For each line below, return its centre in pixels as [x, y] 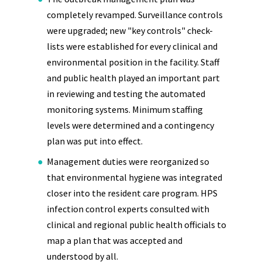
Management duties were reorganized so [128, 161]
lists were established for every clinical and [132, 46]
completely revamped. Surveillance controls [135, 15]
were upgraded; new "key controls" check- [130, 30]
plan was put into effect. [95, 141]
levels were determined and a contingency [130, 125]
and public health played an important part [133, 78]
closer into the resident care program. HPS [132, 193]
